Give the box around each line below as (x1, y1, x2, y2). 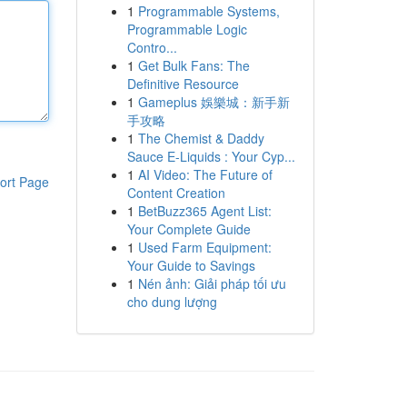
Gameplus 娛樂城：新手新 (137, 93, 290, 111)
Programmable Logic (126, 20, 247, 38)
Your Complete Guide (126, 220, 251, 238)
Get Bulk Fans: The (137, 56, 250, 74)
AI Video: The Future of (137, 165, 273, 184)
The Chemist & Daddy (137, 129, 264, 147)
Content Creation (126, 184, 225, 202)
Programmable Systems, (137, 2, 280, 20)
